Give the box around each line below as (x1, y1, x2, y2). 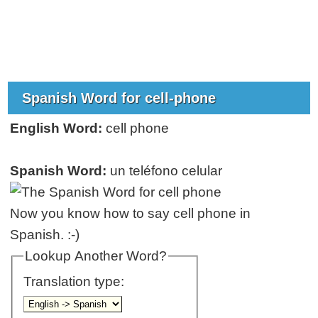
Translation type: (23, 274, 128, 290)
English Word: (10, 120, 103, 136)
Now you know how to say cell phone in (10, 205, 251, 221)
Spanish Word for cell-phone (22, 89, 221, 106)
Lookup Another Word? (24, 248, 167, 263)
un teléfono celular (106, 163, 223, 178)
